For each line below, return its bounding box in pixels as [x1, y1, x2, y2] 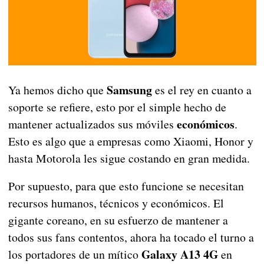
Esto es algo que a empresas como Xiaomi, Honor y [8, 133, 253, 150]
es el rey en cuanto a [151, 82, 252, 98]
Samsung [106, 81, 152, 99]
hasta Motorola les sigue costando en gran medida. [8, 150, 250, 167]
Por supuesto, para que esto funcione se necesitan [8, 178, 244, 194]
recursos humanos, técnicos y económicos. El [8, 195, 224, 212]
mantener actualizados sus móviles [8, 116, 177, 133]
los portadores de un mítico [8, 246, 141, 263]
